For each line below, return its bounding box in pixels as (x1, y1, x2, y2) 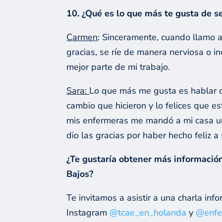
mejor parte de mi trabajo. (66, 61, 170, 73)
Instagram (66, 207, 110, 219)
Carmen (66, 31, 98, 44)
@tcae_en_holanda (110, 207, 187, 219)
